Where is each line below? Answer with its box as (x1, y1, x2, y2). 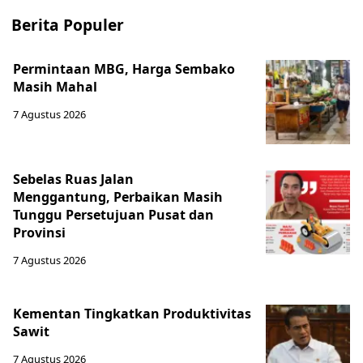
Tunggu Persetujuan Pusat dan (13, 205, 214, 224)
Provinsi (13, 223, 66, 241)
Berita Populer (11, 13, 124, 36)
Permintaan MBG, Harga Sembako (13, 59, 235, 78)
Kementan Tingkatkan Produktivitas (13, 304, 251, 322)
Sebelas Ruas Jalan (13, 169, 134, 188)
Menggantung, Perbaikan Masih (13, 187, 223, 206)
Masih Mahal (13, 77, 97, 96)
